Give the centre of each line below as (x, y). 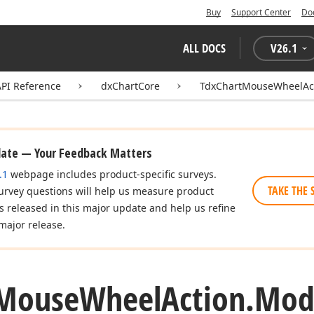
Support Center (261, 12)
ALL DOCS (204, 48)
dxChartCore (130, 86)
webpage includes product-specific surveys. (112, 174)
